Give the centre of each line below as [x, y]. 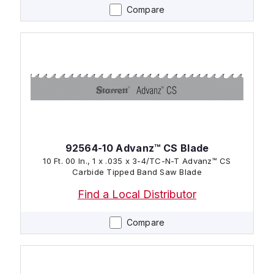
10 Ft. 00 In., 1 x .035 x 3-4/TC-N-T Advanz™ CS [137, 161]
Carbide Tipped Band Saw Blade [137, 172]
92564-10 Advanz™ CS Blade [137, 148]
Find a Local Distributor [137, 194]
